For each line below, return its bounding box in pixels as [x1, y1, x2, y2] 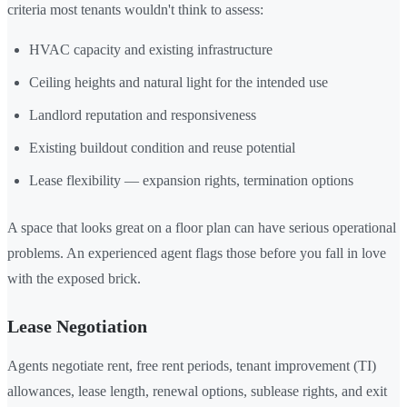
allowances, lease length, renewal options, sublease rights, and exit [7, 382, 387, 399]
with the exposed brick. [7, 270, 141, 286]
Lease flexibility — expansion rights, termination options [29, 172, 353, 188]
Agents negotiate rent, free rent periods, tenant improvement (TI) [7, 357, 376, 373]
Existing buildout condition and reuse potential [29, 139, 295, 155]
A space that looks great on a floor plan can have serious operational [7, 219, 396, 235]
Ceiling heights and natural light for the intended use [29, 74, 328, 90]
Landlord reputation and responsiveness [29, 106, 256, 123]
